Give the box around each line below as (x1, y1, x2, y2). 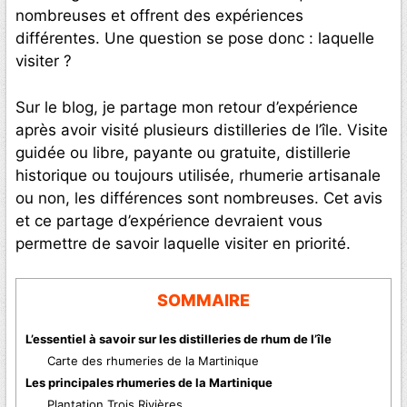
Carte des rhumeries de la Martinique (47, 353, 260, 369)
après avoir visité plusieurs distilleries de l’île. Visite (15, 120, 388, 139)
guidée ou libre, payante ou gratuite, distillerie (15, 143, 351, 162)
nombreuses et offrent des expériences (15, 6, 303, 25)
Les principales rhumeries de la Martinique (25, 375, 273, 391)
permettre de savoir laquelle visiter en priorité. (15, 233, 351, 253)
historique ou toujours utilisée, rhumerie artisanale (15, 165, 381, 184)
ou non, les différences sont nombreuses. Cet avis (15, 188, 382, 207)
